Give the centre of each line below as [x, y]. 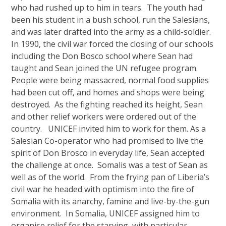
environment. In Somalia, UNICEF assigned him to [106, 213]
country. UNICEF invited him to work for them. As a [109, 129]
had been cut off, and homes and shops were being [108, 92]
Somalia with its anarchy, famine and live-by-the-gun [110, 201]
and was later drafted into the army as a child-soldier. [111, 32]
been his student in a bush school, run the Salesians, [111, 20]
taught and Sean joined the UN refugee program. [105, 68]
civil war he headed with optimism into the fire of [103, 189]
